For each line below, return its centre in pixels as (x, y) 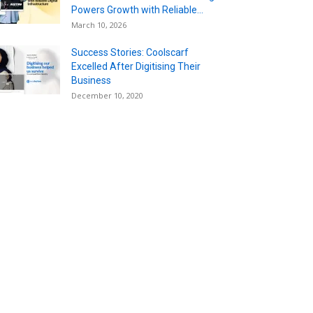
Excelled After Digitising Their (136, 66)
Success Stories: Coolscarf (130, 52)
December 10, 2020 (107, 95)
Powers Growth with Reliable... (137, 9)
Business (91, 80)
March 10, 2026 (99, 24)
